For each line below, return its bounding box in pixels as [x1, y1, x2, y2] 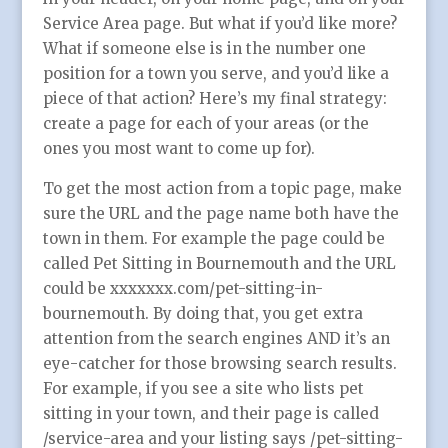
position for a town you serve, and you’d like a [42, 64, 389, 84]
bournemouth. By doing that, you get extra [42, 304, 363, 324]
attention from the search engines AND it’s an [42, 329, 390, 349]
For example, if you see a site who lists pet [42, 379, 364, 399]
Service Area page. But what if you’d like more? [42, 14, 397, 34]
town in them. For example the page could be [42, 229, 385, 249]
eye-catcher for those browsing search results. [42, 354, 397, 374]
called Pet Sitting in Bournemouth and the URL [42, 254, 396, 274]
